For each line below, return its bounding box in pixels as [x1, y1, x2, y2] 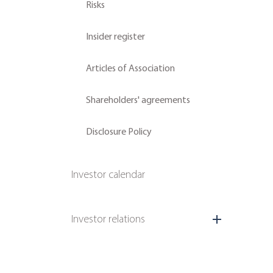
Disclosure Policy [86, 126, 152, 137]
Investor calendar [71, 168, 145, 181]
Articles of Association [86, 62, 175, 74]
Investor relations [71, 212, 145, 225]
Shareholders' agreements [86, 94, 190, 105]
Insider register [86, 30, 145, 42]
